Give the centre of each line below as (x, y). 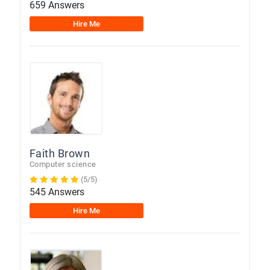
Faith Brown (60, 153)
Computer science (63, 164)
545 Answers (57, 192)
